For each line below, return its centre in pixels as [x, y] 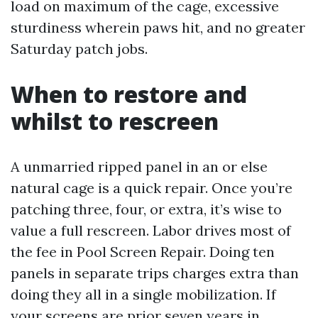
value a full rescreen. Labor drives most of [151, 230]
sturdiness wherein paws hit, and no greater [158, 27]
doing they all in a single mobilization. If [143, 294]
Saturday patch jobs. [79, 49]
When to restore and [129, 94]
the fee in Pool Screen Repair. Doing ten [143, 252]
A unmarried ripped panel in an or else [139, 166]
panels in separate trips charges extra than [155, 273]
